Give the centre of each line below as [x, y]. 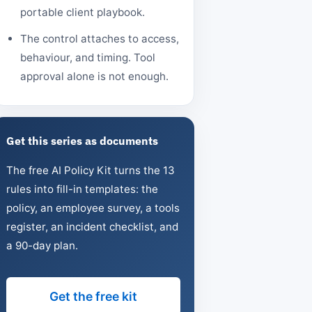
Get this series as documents [82, 141]
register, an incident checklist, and [92, 226]
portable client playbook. [83, 13]
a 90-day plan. [42, 245]
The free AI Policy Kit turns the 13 [90, 170]
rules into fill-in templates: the [82, 189]
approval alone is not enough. [94, 77]
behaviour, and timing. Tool [88, 58]
